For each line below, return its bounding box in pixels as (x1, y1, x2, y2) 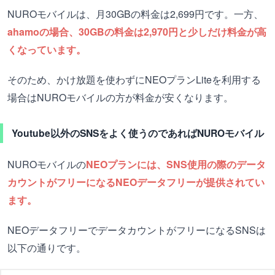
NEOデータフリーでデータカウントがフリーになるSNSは (7, 223, 266, 237)
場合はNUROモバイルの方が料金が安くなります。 (7, 90, 233, 104)
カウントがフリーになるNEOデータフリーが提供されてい (7, 175, 265, 189)
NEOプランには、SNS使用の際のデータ (86, 157, 266, 171)
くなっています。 (7, 42, 86, 56)
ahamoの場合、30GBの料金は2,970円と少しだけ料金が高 (7, 25, 266, 39)
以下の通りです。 (7, 241, 86, 255)
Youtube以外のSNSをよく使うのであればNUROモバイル (12, 126, 264, 140)
